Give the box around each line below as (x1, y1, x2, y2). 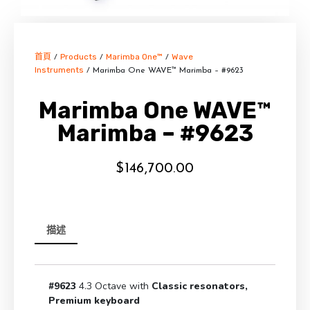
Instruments (35, 64, 84, 75)
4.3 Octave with (76, 280, 149, 293)
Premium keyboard (48, 294, 140, 308)
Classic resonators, (149, 280, 248, 293)
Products (60, 51, 97, 62)
